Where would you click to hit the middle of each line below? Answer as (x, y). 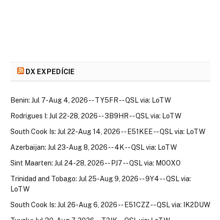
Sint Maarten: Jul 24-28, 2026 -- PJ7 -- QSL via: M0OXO (96, 163)
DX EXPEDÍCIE (50, 72)
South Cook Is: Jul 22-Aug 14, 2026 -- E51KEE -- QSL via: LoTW (108, 132)
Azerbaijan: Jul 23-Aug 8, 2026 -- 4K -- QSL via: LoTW (94, 148)
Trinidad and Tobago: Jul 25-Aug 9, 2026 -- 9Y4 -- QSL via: (101, 179)
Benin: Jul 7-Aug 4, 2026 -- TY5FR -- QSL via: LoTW (91, 100)
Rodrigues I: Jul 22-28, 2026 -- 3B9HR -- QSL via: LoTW (96, 116)
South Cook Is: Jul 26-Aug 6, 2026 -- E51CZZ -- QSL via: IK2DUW (110, 205)
